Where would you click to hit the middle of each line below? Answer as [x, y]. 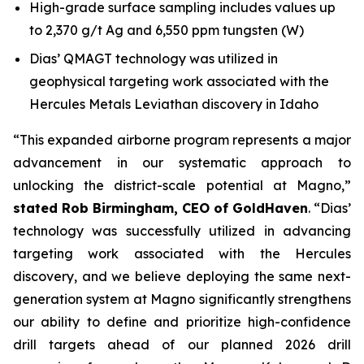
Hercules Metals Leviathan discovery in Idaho [174, 104]
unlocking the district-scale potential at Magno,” [182, 185]
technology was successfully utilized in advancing [182, 230]
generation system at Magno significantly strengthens [182, 299]
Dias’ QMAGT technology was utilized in [154, 58]
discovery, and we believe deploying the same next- [182, 276]
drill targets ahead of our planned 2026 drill [182, 344]
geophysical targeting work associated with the [179, 81]
